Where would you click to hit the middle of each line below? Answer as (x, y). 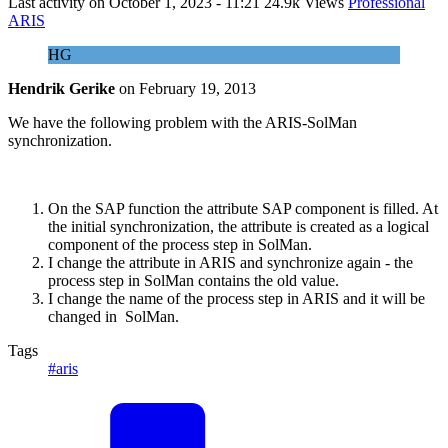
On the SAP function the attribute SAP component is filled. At (243, 208)
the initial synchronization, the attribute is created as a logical (238, 226)
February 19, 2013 (197, 88)
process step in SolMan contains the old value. (193, 280)
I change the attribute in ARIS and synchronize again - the (230, 262)
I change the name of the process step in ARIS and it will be (236, 298)
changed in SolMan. (113, 316)
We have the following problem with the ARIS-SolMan (182, 122)
